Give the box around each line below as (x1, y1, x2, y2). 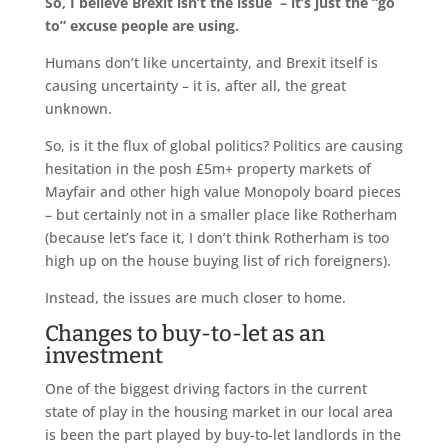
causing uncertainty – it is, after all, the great (44, 76, 346, 96)
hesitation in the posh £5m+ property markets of (44, 159, 371, 179)
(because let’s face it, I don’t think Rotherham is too (44, 228, 389, 248)
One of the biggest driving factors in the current (44, 379, 367, 399)
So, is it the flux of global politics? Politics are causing (44, 136, 403, 156)
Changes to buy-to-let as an (44, 320, 325, 348)
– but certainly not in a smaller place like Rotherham (44, 205, 397, 225)
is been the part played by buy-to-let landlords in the (44, 425, 401, 445)
